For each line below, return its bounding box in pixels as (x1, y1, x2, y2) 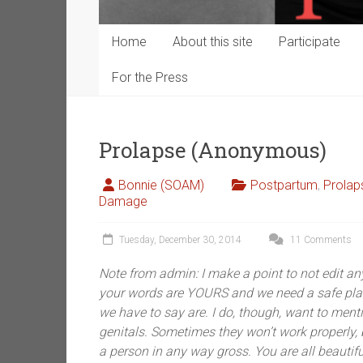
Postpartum (250, 177, 318, 194)
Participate (279, 34, 340, 50)
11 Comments (288, 234, 352, 246)
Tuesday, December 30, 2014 (119, 234, 241, 246)
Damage (99, 194, 147, 210)
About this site (173, 34, 253, 50)
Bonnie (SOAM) (118, 177, 204, 194)
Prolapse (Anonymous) (99, 136, 327, 164)
